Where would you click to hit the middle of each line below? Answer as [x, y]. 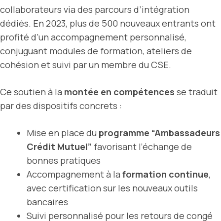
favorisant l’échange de [142, 146]
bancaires [47, 202]
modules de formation [96, 51]
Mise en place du [63, 132]
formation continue [166, 174]
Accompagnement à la [74, 174]
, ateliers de [167, 51]
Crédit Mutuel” [59, 146]
